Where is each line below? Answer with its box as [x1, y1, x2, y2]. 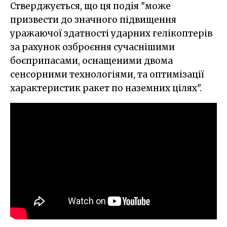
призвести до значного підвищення [10, 14, 176, 26]
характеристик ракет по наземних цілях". [10, 83, 202, 94]
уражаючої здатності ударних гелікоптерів [10, 28, 212, 40]
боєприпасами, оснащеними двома [10, 55, 173, 67]
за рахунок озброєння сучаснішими [10, 42, 175, 53]
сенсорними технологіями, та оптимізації [10, 69, 204, 81]
